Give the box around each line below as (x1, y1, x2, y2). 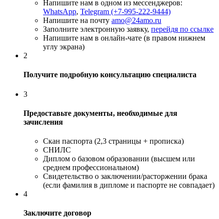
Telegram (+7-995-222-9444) (80, 7, 171, 16)
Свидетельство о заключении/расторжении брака (43, 172, 207, 181)
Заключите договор (23, 209, 91, 218)
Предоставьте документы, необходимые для (23, 109, 177, 117)
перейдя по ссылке (151, 25, 214, 34)
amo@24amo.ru (111, 16, 161, 25)
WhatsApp (43, 7, 76, 16)
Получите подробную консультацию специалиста (23, 70, 197, 79)
